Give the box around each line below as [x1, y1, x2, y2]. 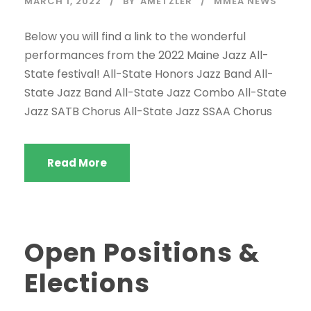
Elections [24, 265, 150, 301]
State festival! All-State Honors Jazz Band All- [24, 66, 274, 82]
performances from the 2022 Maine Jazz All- [24, 47, 269, 63]
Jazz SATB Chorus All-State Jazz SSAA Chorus [24, 103, 272, 119]
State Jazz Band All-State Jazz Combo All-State [24, 85, 287, 101]
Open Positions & [24, 235, 260, 271]
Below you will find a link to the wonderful [24, 28, 246, 44]
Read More [47, 155, 107, 170]
